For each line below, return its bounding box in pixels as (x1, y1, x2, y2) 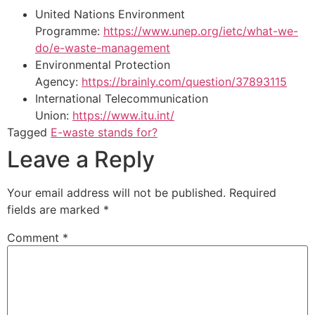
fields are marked (7, 202, 103, 217)
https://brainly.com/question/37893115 (82, 75, 287, 89)
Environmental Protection (35, 58, 170, 72)
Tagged (7, 125, 51, 140)
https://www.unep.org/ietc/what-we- (103, 24, 298, 39)
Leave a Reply (7, 146, 155, 174)
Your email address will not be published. (7, 186, 226, 200)
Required (229, 186, 276, 200)
